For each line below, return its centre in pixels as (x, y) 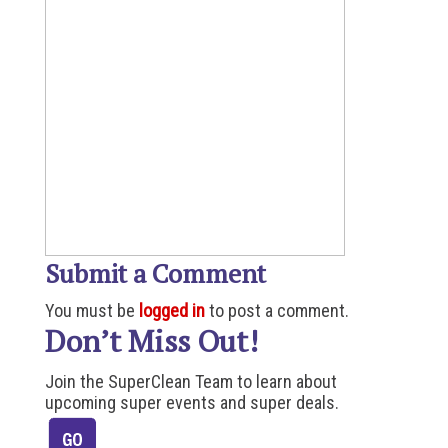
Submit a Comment (155, 273)
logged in (171, 310)
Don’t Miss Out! (151, 341)
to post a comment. (276, 310)
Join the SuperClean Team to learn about (190, 381)
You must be (91, 310)
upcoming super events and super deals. (191, 402)
